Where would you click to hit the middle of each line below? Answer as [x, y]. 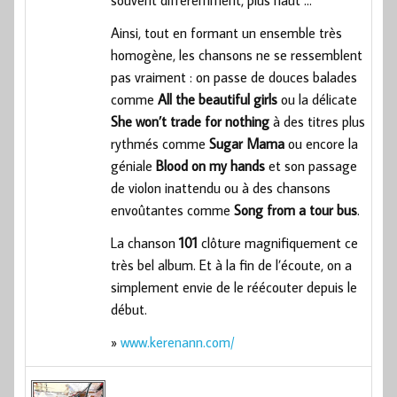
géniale [134, 165]
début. [129, 309]
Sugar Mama [247, 143]
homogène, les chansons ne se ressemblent [237, 54]
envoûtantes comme [173, 210]
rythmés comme [160, 143]
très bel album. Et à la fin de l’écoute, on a [232, 265]
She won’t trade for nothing [191, 121]
